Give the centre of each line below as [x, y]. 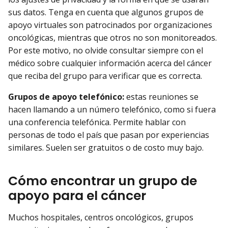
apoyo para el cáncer [77, 195]
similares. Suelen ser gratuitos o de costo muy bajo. [106, 148]
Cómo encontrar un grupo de [103, 181]
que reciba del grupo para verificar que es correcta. [105, 76]
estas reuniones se [161, 97]
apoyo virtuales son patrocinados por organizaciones [110, 25]
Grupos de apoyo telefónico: [66, 97]
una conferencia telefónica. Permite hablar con [97, 122]
